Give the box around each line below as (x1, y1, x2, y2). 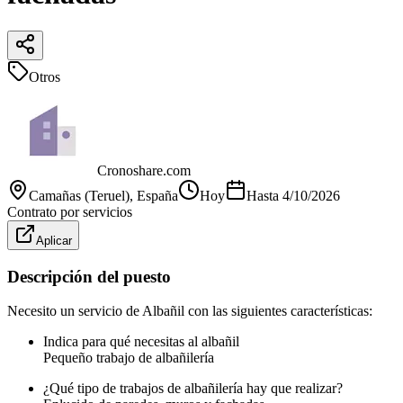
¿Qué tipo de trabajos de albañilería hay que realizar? (43, 381, 343, 397)
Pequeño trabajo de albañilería (43, 350, 214, 366)
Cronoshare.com (97, 162, 191, 178)
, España (130, 187, 178, 203)
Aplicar (36, 233, 72, 247)
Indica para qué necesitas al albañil (43, 334, 239, 350)
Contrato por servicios (7, 203, 132, 219)
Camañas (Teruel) (29, 187, 130, 203)
